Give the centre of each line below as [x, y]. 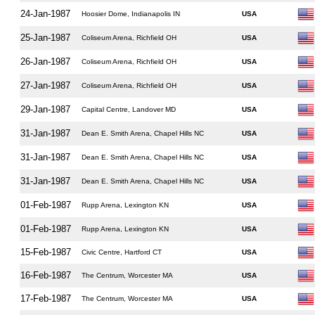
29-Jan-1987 [45, 109]
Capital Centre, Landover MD [128, 109]
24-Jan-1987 [45, 14]
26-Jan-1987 [45, 62]
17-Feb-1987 [45, 298]
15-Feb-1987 [45, 252]
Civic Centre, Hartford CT [121, 252]
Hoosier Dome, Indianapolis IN [130, 14]
